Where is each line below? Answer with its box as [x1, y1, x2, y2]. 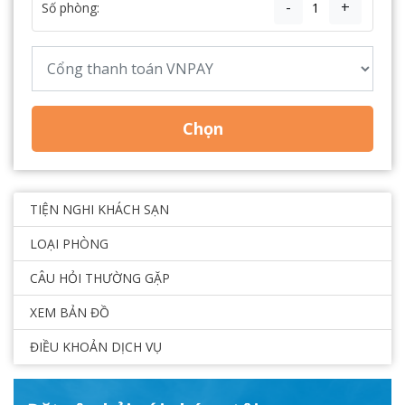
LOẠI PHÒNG [30, 235, 108, 252]
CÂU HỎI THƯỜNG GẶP [30, 269, 170, 287]
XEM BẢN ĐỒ [30, 304, 109, 321]
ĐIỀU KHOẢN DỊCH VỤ [30, 338, 162, 355]
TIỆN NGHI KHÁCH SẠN [30, 201, 169, 218]
